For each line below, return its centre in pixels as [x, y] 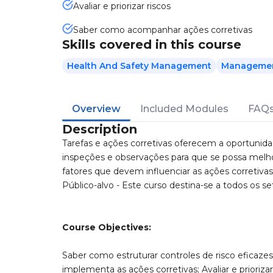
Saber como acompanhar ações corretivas [163, 30]
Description [100, 129]
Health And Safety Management [139, 66]
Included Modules [184, 109]
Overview [96, 109]
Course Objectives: [107, 227]
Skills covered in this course [152, 44]
